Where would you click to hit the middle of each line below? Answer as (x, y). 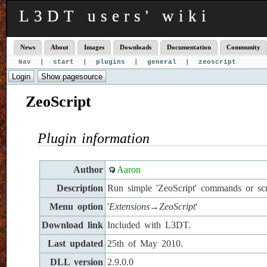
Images (94, 47)
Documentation (189, 47)
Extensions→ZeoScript (152, 207)
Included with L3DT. (149, 225)
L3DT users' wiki (115, 16)
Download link (72, 225)
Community (243, 47)
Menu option (76, 207)
